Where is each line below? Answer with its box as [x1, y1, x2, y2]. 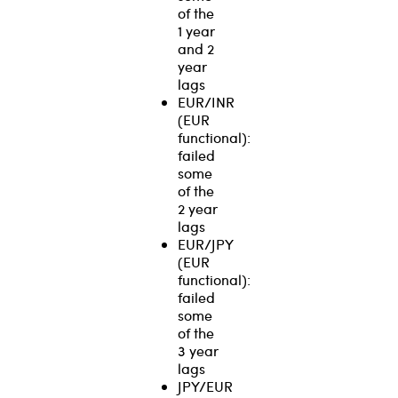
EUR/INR [178, 92, 235, 111]
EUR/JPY [178, 234, 233, 253]
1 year [178, 20, 215, 40]
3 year [178, 340, 219, 360]
